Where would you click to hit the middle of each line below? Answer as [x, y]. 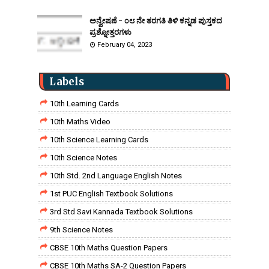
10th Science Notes [83, 158]
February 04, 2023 [125, 45]
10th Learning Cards [84, 104]
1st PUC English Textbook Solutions [111, 194]
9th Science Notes [81, 230]
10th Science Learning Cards [99, 140]
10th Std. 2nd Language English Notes [116, 176]
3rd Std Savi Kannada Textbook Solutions [121, 212]
